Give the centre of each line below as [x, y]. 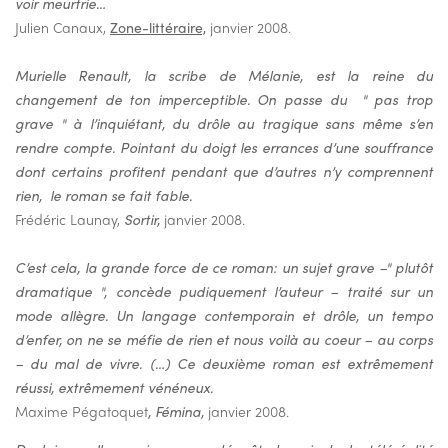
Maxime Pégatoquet [81, 411]
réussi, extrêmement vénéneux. [114, 387]
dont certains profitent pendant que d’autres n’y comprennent [224, 171]
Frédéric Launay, [69, 219]
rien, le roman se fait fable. [103, 195]
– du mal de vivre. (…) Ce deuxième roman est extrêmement [224, 363]
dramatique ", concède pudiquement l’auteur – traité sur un [224, 291]
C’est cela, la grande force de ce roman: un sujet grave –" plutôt [224, 267]
